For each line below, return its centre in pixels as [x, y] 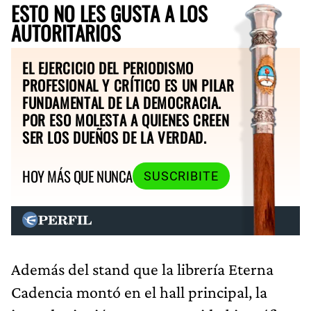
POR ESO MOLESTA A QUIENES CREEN [126, 119]
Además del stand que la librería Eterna [142, 269]
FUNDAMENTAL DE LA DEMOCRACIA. [122, 102]
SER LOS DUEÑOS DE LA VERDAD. [115, 137]
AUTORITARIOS [66, 32]
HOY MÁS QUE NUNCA [77, 176]
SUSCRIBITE [181, 176]
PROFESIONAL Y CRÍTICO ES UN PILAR [128, 85]
